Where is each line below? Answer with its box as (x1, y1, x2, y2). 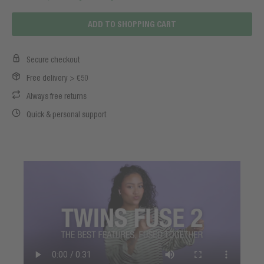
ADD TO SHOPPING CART (88, 19, 176, 29)
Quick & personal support (27, 110, 106, 119)
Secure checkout (27, 55, 80, 64)
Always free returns (27, 91, 87, 101)
